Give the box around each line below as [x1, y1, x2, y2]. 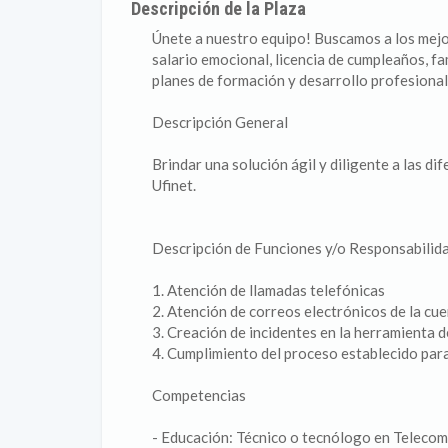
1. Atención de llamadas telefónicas [152, 281, 385, 299]
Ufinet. [152, 176, 196, 194]
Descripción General [152, 113, 288, 131]
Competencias [152, 386, 246, 404]
